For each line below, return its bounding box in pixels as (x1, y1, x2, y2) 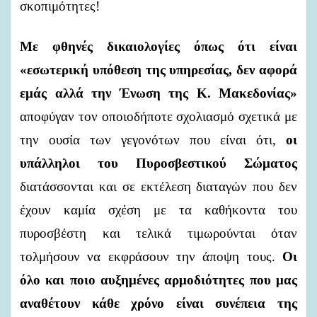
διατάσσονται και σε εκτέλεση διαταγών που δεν (20, 178, 297, 194)
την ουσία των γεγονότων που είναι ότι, (20, 132, 286, 147)
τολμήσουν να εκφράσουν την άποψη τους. (20, 248, 282, 264)
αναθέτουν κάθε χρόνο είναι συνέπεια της (20, 295, 297, 311)
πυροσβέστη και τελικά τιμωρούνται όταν (20, 225, 297, 241)
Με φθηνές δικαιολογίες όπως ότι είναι (20, 38, 297, 54)
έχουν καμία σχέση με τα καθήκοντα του (20, 202, 297, 217)
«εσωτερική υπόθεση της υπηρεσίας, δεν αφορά (20, 62, 297, 77)
